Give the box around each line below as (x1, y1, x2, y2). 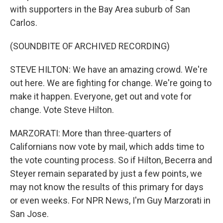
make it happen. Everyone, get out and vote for (10, 91, 192, 102)
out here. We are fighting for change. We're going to (10, 78, 212, 88)
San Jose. (10, 209, 49, 219)
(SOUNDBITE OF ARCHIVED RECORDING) (10, 41, 170, 51)
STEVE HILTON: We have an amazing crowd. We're (10, 64, 208, 75)
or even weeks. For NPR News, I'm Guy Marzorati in (10, 195, 211, 206)
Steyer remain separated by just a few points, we (10, 168, 202, 179)
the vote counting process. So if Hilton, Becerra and (10, 155, 212, 165)
